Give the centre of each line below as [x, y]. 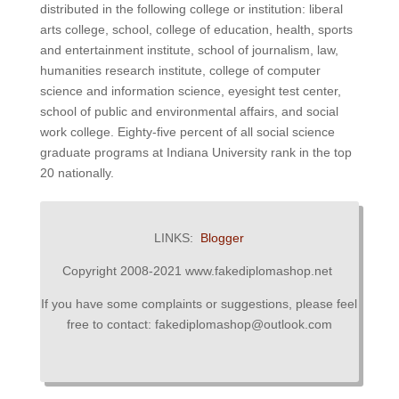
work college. [77, 132]
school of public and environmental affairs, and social [189, 112]
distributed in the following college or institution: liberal [191, 9]
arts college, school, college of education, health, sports [196, 30]
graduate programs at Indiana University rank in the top [195, 153]
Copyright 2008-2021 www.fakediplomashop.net [199, 271]
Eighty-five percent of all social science [224, 132]
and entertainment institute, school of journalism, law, [189, 50]
